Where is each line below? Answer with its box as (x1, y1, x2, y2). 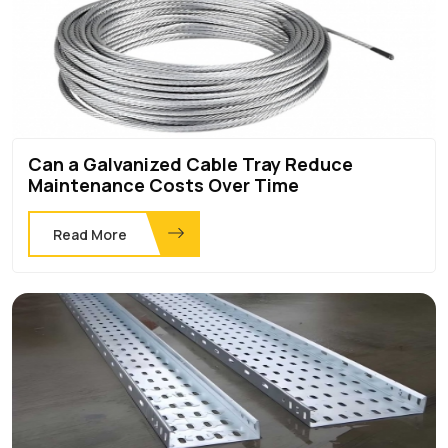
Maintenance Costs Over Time (28, 172, 299, 197)
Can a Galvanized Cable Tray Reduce (28, 151, 353, 176)
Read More (53, 224, 127, 244)
